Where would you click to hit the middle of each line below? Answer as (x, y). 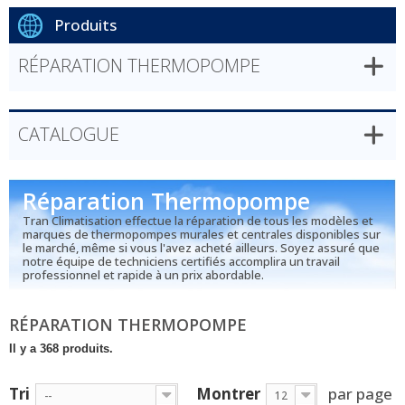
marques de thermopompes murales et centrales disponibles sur (202, 234)
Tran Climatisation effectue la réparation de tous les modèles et (198, 221)
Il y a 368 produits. (61, 348)
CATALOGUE (69, 134)
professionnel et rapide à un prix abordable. (143, 275)
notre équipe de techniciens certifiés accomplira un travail (181, 261)
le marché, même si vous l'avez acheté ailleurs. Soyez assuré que (201, 248)
